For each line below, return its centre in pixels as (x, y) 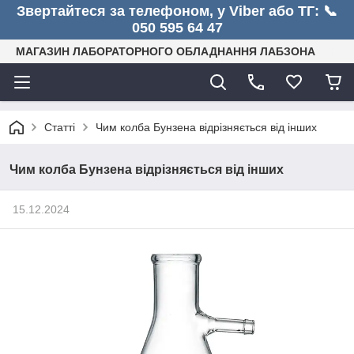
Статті (60, 127)
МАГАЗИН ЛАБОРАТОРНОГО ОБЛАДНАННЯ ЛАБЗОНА (166, 51)
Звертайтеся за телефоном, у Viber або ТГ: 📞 (177, 11)
